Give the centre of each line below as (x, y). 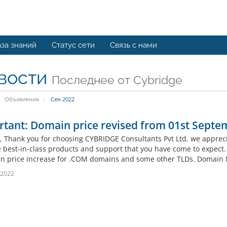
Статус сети (73, 45)
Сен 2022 (62, 99)
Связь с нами (134, 45)
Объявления (22, 99)
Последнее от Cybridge (117, 80)
